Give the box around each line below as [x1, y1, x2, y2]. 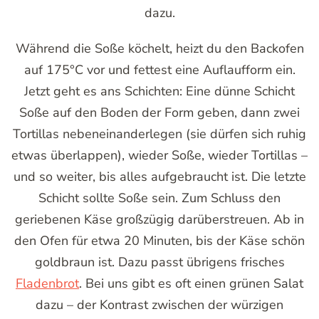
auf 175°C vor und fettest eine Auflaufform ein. [23, 61, 296, 79]
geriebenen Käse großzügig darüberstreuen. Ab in [15, 211, 304, 229]
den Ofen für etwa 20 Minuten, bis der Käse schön [14, 232, 305, 250]
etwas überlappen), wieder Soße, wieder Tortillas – [11, 147, 308, 164]
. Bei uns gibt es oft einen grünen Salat [79, 275, 303, 293]
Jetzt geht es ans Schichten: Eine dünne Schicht [24, 83, 295, 100]
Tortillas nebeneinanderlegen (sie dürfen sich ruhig [13, 125, 306, 143]
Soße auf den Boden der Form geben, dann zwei [19, 104, 300, 122]
